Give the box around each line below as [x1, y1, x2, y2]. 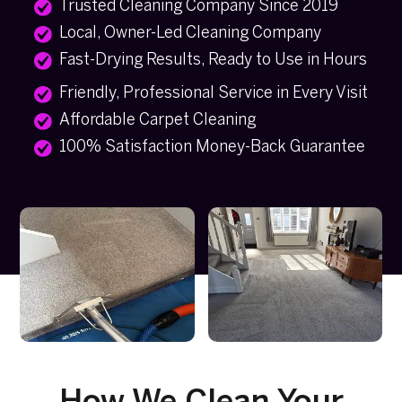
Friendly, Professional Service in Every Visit [58, 86, 368, 102]
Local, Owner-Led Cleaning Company [58, 25, 321, 41]
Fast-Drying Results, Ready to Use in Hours [58, 52, 367, 68]
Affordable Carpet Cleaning [58, 113, 256, 129]
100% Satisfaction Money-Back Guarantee [58, 140, 365, 156]
